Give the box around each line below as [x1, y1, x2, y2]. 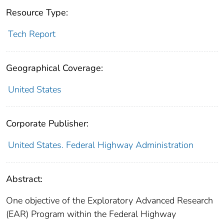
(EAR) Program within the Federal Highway [6, 208, 176, 220]
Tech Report [7, 28, 55, 40]
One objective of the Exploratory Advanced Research [6, 194, 213, 207]
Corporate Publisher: [6, 117, 88, 130]
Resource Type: [6, 6, 68, 19]
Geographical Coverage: [6, 62, 103, 74]
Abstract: [6, 173, 42, 185]
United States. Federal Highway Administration [7, 139, 193, 151]
